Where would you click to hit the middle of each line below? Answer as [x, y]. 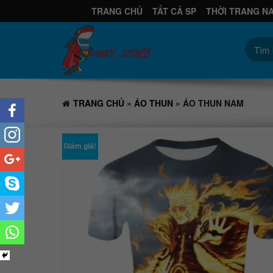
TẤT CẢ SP [174, 11]
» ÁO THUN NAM [208, 103]
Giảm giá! [80, 146]
